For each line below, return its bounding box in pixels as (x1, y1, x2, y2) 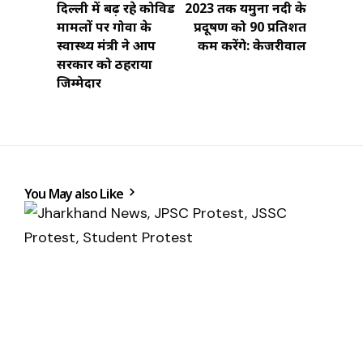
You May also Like (24, 184, 126, 203)
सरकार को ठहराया (57, 54, 152, 73)
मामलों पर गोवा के (57, 17, 152, 36)
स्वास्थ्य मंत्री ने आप (57, 36, 156, 54)
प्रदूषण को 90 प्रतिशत (194, 17, 306, 36)
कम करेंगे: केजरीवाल (198, 36, 306, 54)
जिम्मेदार (57, 73, 101, 92)
